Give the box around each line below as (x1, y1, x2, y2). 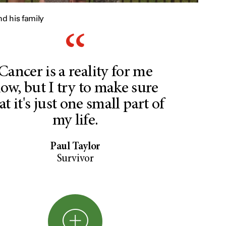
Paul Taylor (50, 142, 100, 153)
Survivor (56, 154, 94, 165)
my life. (52, 113, 98, 130)
